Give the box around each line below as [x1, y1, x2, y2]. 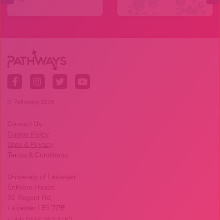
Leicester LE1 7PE [7, 203, 65, 212]
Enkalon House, [7, 183, 56, 191]
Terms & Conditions [7, 150, 68, 159]
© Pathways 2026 [7, 99, 55, 105]
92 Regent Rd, [7, 193, 53, 201]
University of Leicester [7, 172, 76, 181]
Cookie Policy [7, 130, 49, 138]
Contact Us [7, 119, 42, 128]
